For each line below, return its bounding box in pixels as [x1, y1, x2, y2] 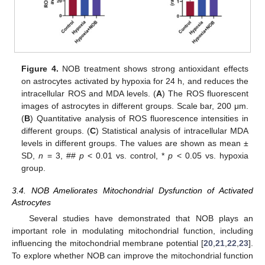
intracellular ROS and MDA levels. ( [21, 88, 157, 98]
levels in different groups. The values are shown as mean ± [21, 138, 248, 148]
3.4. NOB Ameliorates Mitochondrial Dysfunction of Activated [12, 185, 253, 195]
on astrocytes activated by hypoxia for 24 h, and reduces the [21, 76, 248, 86]
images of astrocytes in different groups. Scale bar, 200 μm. [21, 101, 248, 111]
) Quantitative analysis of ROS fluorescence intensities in [30, 113, 248, 123]
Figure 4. [21, 63, 59, 73]
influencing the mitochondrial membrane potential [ [12, 238, 203, 248]
